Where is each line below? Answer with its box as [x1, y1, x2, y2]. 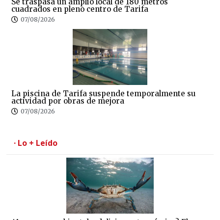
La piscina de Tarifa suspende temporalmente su [11, 88, 195, 98]
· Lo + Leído [14, 137, 57, 148]
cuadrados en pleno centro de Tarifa [11, 4, 148, 14]
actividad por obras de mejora [11, 96, 124, 106]
